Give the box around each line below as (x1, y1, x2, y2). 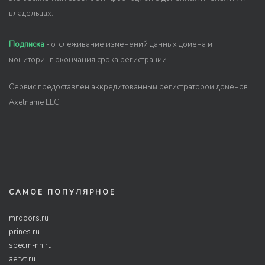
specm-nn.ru (9, 240, 52, 251)
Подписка (9, 39, 44, 50)
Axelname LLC (9, 97, 59, 108)
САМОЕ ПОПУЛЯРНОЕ (9, 188, 116, 197)
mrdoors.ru (9, 213, 49, 224)
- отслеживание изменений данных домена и (44, 39, 212, 50)
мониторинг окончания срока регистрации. (9, 54, 169, 65)
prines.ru (9, 227, 40, 237)
